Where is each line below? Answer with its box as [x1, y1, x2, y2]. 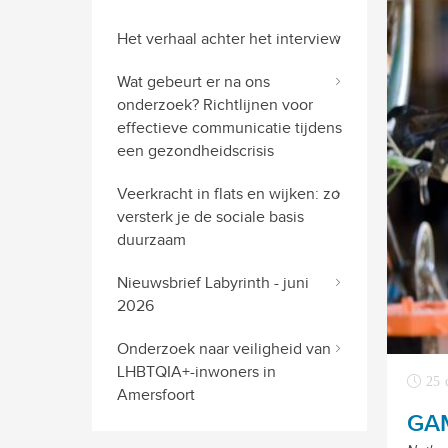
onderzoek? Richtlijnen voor [117, 96, 313, 113]
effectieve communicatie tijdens [117, 119, 342, 136]
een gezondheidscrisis [117, 142, 274, 159]
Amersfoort [117, 386, 195, 403]
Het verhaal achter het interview [117, 30, 341, 47]
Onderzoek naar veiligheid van [117, 340, 331, 357]
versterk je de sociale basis [117, 208, 304, 225]
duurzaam [117, 231, 186, 248]
